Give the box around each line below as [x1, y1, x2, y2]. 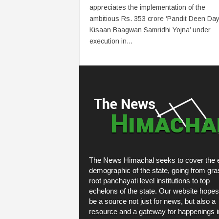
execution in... [89, 37, 132, 45]
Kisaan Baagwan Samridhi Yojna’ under [89, 26, 211, 34]
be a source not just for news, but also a [88, 197, 216, 205]
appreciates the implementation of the [89, 3, 205, 11]
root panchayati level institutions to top [88, 176, 210, 185]
